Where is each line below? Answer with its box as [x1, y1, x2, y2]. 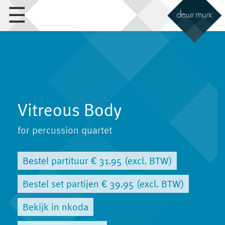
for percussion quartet [18, 125, 112, 136]
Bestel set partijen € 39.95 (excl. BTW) [23, 178, 184, 189]
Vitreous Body [18, 100, 122, 120]
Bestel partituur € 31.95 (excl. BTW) [23, 155, 172, 166]
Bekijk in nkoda [23, 201, 88, 212]
